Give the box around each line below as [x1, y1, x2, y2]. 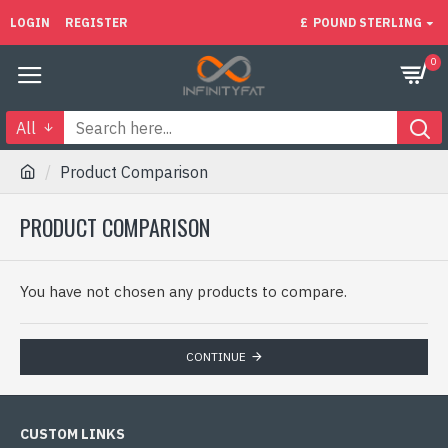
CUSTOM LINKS [20, 425, 125, 443]
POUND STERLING [313, 14, 422, 30]
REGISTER [65, 14, 128, 30]
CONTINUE [185, 349, 246, 364]
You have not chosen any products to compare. [20, 282, 347, 301]
